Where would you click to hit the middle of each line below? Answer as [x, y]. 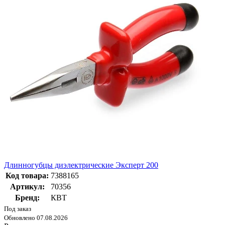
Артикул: [27, 187]
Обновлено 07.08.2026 [36, 218]
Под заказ [18, 209]
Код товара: [27, 176]
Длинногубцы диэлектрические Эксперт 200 [81, 165]
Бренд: [27, 198]
